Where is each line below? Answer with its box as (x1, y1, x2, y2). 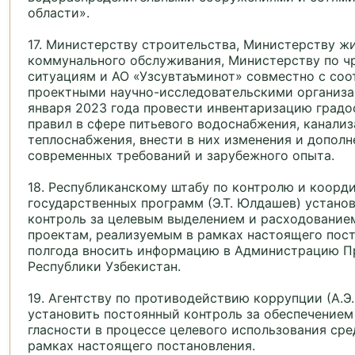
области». (28, 5, 90, 21)
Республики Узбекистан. (28, 258, 181, 275)
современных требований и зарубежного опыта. (28, 147, 334, 164)
